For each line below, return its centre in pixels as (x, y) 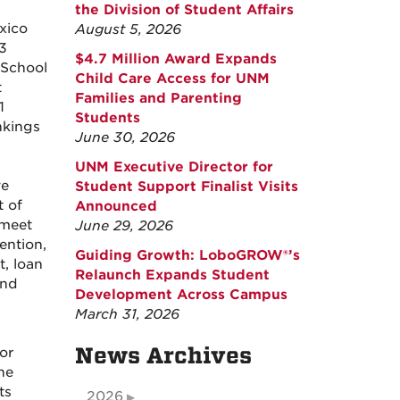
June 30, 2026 (125, 137)
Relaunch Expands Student (172, 275)
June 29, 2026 (124, 226)
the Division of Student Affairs (184, 10)
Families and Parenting (158, 98)
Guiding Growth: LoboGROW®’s (187, 255)
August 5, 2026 (128, 29)
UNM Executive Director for (174, 167)
